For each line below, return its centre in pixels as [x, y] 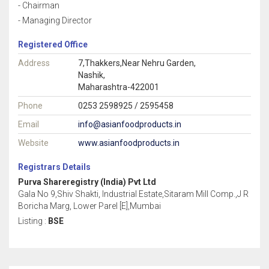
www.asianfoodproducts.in [129, 143]
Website [33, 143]
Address [34, 63]
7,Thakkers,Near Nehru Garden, [137, 63]
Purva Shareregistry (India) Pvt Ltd [87, 182]
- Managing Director [55, 20]
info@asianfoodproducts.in [130, 124]
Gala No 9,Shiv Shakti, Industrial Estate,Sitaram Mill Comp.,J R [133, 194]
